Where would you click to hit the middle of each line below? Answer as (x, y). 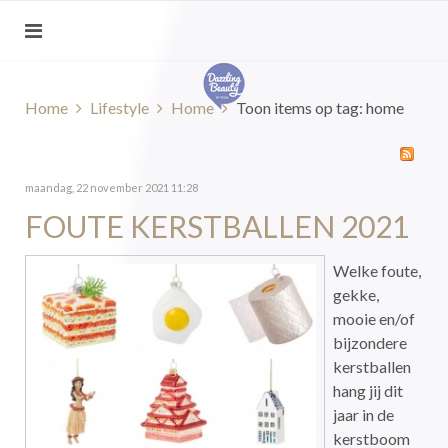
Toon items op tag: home (320, 107)
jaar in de (363, 414)
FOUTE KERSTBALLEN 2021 (217, 226)
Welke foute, (377, 270)
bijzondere (370, 342)
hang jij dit (368, 390)
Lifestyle (119, 107)
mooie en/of (374, 318)
